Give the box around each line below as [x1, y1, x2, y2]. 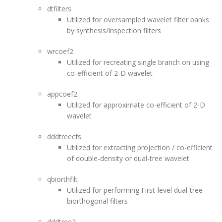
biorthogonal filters [67, 196, 128, 206]
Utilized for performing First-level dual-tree [67, 185, 203, 195]
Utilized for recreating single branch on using [67, 57, 209, 67]
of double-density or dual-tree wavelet [67, 154, 191, 163]
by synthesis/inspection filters [67, 26, 163, 35]
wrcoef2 [47, 47, 73, 56]
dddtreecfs [47, 132, 81, 141]
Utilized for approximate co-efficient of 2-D [67, 100, 205, 110]
